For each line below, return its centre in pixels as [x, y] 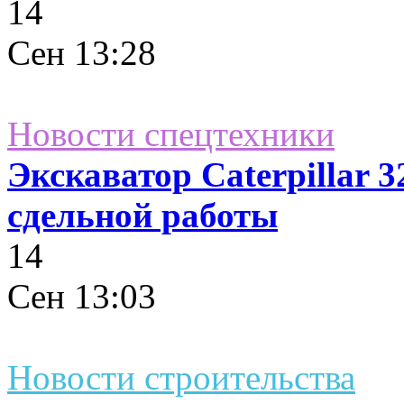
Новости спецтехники [171, 133]
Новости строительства [181, 377]
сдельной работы [142, 215]
